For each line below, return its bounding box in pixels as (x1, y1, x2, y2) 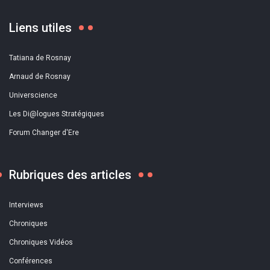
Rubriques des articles (9, 168, 131, 182)
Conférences (9, 257, 52, 265)
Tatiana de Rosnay (9, 54, 71, 62)
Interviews (9, 201, 43, 209)
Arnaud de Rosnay (9, 72, 71, 81)
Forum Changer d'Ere (9, 128, 79, 137)
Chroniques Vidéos (9, 238, 73, 246)
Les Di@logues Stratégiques (9, 110, 104, 118)
